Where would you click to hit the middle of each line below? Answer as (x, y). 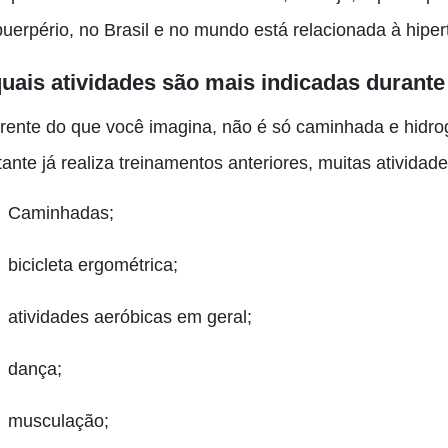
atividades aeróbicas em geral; (130, 317)
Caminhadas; (61, 213)
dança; (35, 369)
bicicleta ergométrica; (93, 265)
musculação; (58, 421)
